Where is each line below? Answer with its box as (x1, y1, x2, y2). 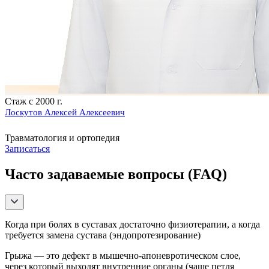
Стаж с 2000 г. (5, 95, 62, 106)
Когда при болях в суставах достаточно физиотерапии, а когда (5, 219, 260, 229)
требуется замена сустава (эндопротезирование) (5, 229, 201, 240)
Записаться (5, 144, 50, 154)
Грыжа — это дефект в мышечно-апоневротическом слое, (5, 250, 241, 261)
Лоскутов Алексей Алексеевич (5, 107, 125, 117)
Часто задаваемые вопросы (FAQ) (5, 166, 227, 182)
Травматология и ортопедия (5, 133, 119, 144)
